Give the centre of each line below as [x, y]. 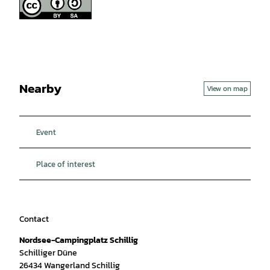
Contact [34, 219]
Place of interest [66, 164]
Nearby [40, 89]
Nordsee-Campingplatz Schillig [79, 240]
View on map [227, 88]
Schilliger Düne [48, 253]
